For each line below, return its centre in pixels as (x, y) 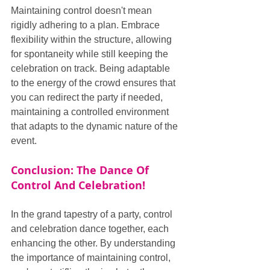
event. (24, 141)
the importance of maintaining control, (92, 258)
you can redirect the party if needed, (88, 97)
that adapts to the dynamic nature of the (96, 126)
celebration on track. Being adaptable (92, 68)
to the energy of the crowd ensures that (94, 83)
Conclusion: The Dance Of (81, 170)
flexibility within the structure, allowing (93, 39)
